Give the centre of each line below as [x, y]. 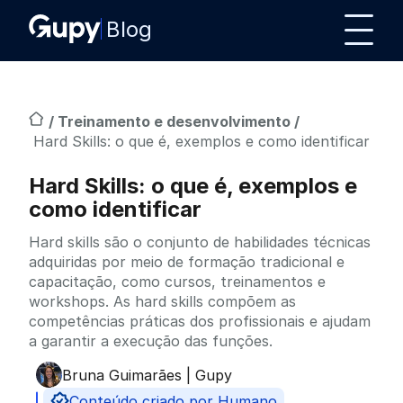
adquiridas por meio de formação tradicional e [187, 262]
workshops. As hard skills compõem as [162, 301]
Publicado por [109, 383]
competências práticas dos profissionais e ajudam [200, 321]
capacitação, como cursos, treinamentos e [177, 282]
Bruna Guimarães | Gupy [147, 375]
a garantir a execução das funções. [151, 341]
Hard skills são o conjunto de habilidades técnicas [200, 242]
